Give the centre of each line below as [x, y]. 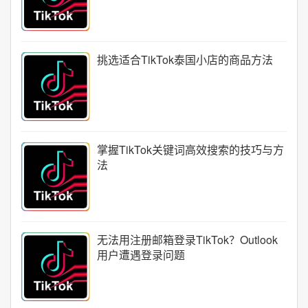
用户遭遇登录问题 [141, 255]
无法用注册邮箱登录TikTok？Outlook [187, 240]
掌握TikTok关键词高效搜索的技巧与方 [190, 150]
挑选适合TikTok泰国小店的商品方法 [185, 59]
